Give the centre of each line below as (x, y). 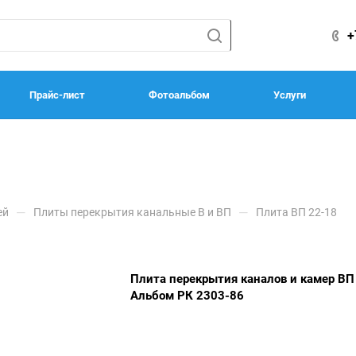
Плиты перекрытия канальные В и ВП (132, 212)
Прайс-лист (57, 95)
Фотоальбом (179, 95)
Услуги (290, 95)
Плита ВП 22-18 (296, 212)
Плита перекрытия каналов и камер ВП (242, 279)
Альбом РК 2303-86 (187, 296)
